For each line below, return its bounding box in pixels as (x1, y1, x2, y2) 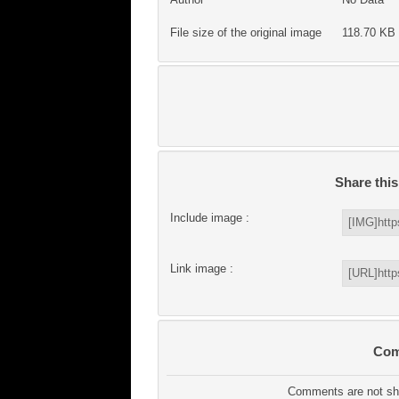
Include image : (169, 211, 249, 225)
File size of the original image (169, 25, 322, 39)
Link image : (169, 262, 233, 276)
